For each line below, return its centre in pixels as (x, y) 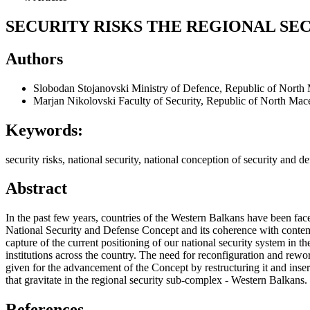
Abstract (36, 189)
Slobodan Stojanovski (82, 88)
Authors (34, 58)
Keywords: (44, 130)
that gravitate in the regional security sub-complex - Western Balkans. (156, 280)
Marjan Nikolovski (76, 100)
